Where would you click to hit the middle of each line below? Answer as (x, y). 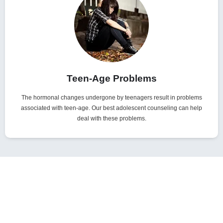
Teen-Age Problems (111, 79)
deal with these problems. (111, 119)
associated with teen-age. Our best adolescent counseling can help (111, 108)
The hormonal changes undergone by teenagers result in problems (111, 98)
